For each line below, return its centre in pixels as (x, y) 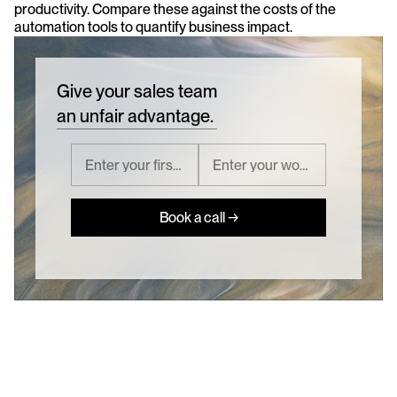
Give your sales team (137, 92)
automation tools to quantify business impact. (153, 27)
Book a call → (198, 217)
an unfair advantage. (135, 117)
